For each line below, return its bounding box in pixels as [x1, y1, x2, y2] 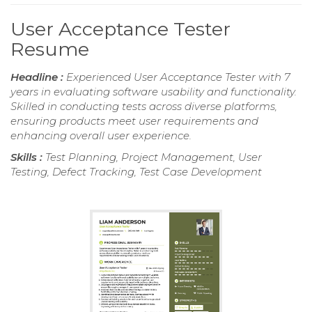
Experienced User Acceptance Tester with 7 [66, 70, 290, 84]
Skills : [10, 150, 45, 164]
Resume [10, 37, 89, 61]
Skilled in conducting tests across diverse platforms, [10, 99, 277, 113]
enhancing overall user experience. [10, 128, 192, 142]
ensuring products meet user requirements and [10, 114, 258, 127]
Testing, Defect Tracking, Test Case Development [10, 164, 262, 178]
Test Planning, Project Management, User [45, 150, 262, 164]
